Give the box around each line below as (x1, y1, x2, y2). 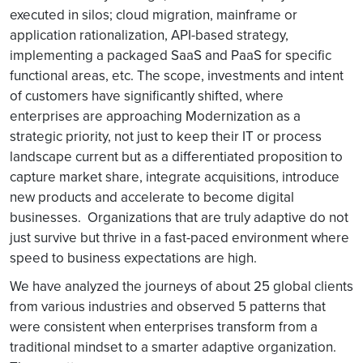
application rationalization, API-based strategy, (10, 25, 288, 45)
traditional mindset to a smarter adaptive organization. (10, 337, 340, 357)
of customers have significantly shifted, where (10, 86, 284, 105)
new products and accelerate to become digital (10, 187, 294, 207)
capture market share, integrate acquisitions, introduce (10, 167, 340, 186)
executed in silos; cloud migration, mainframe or (10, 5, 297, 24)
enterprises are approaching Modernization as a (10, 106, 301, 126)
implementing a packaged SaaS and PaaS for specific (10, 45, 331, 65)
